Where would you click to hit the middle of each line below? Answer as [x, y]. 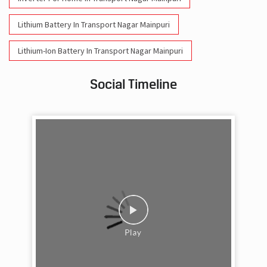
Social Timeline [133, 84]
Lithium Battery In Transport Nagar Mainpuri [94, 25]
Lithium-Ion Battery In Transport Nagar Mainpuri [100, 51]
